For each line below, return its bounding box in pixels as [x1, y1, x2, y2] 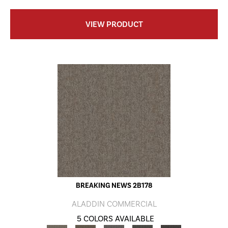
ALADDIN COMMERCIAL [71, 199, 157, 209]
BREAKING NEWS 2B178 [76, 181, 152, 190]
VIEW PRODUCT [85, 19, 143, 30]
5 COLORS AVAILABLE [77, 214, 154, 224]
